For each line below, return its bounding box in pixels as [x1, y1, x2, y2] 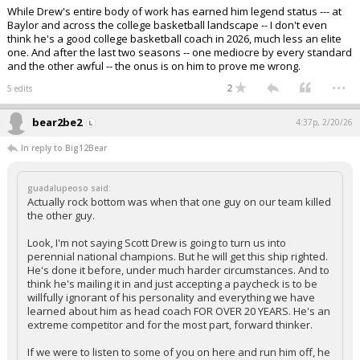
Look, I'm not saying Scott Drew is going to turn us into [27, 235, 286, 250]
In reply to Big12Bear [21, 142, 107, 153]
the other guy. [27, 208, 95, 223]
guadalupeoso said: [27, 182, 111, 194]
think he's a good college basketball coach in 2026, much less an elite [7, 31, 342, 46]
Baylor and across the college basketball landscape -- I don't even [7, 18, 327, 32]
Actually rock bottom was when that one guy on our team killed [27, 194, 331, 209]
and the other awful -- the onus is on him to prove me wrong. [7, 59, 301, 73]
